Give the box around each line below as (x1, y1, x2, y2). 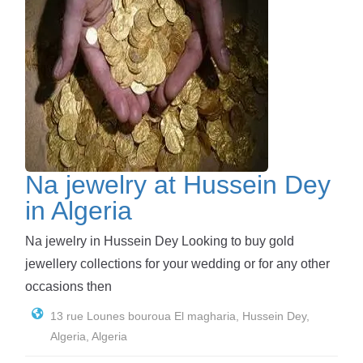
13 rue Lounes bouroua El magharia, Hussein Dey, (49, 309, 310, 322)
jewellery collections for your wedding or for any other (25, 256, 330, 271)
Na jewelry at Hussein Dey (25, 170, 331, 200)
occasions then (25, 279, 112, 293)
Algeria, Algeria (49, 329, 127, 343)
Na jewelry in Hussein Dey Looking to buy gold (25, 233, 294, 248)
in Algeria (25, 196, 132, 226)
